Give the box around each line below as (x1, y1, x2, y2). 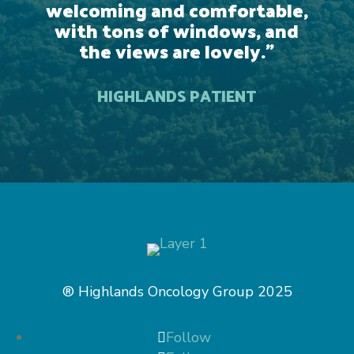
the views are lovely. (79, 33, 266, 68)
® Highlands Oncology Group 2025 (62, 282, 292, 301)
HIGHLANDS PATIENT (97, 81, 257, 110)
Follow (166, 328, 211, 347)
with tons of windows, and (55, 13, 299, 47)
